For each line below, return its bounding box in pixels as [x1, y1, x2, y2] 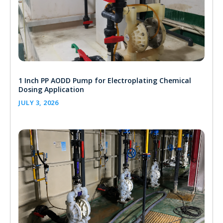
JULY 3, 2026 [18, 98, 58, 107]
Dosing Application [18, 84, 84, 94]
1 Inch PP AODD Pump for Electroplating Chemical [18, 75, 191, 85]
